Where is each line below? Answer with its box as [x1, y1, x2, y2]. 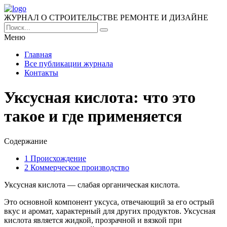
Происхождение [28, 154, 86, 163]
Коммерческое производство [28, 163, 129, 172]
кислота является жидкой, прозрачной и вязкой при [4, 215, 182, 224]
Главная [24, 50, 52, 59]
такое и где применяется [4, 107, 182, 126]
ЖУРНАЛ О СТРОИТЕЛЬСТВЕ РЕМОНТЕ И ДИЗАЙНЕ [4, 13, 208, 22]
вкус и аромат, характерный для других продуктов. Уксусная [4, 206, 215, 215]
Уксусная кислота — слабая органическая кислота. [4, 180, 180, 189]
